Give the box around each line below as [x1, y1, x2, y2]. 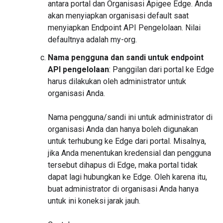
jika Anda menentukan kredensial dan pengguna [48, 148, 211, 158]
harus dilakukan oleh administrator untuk [48, 77, 186, 87]
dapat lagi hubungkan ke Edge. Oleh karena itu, [48, 172, 207, 182]
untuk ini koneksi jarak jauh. [48, 196, 140, 206]
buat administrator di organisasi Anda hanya [48, 184, 199, 194]
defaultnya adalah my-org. [48, 35, 137, 45]
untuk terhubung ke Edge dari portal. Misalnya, [48, 136, 206, 146]
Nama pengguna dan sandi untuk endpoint [48, 53, 204, 63]
